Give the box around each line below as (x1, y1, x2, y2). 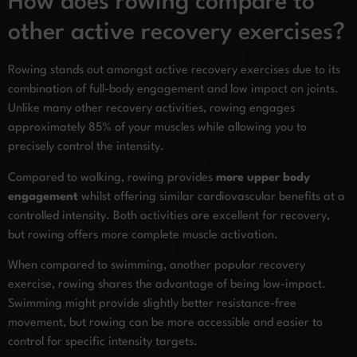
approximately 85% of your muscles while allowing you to (8, 122, 307, 135)
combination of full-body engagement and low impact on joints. (8, 84, 339, 96)
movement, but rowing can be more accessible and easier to (8, 317, 323, 330)
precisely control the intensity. (8, 141, 164, 154)
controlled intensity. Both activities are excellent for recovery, (8, 210, 330, 222)
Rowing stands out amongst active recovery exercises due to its (8, 65, 340, 77)
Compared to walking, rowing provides (8, 171, 216, 184)
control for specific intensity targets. (8, 336, 198, 349)
